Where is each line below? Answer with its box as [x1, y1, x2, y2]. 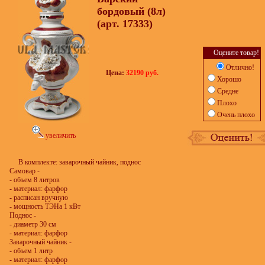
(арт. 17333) [97, 18, 153, 30]
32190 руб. [126, 69, 159, 77]
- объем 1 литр [9, 247, 53, 255]
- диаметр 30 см [9, 220, 56, 228]
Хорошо [216, 75, 241, 83]
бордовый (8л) [97, 5, 166, 17]
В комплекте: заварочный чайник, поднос [18, 158, 141, 166]
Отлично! [225, 63, 254, 72]
